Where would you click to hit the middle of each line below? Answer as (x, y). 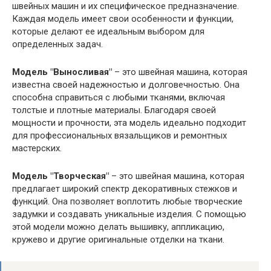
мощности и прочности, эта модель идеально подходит (129, 122)
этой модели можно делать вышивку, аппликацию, (118, 227)
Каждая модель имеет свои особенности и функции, (123, 18)
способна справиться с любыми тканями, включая (119, 97)
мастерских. (37, 148)
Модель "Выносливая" (62, 72)
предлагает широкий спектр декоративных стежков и (125, 188)
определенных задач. (57, 44)
